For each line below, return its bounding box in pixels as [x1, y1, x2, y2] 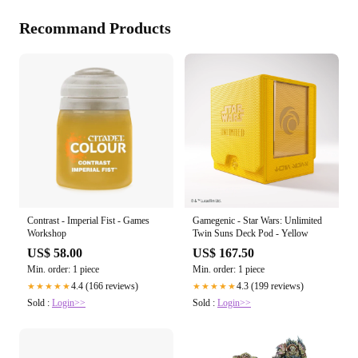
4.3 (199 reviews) [237, 280, 304, 292]
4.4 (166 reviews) [71, 280, 138, 292]
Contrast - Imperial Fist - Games [27, 215, 149, 227]
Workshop [27, 228, 66, 240]
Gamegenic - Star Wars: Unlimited [193, 215, 322, 227]
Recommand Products [19, 19, 171, 38]
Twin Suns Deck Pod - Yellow [193, 228, 308, 240]
